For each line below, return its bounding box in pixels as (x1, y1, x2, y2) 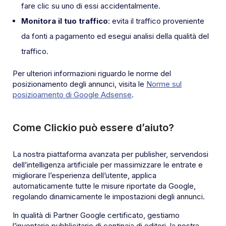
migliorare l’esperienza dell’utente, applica (13, 171, 156, 181)
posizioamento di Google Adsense (13, 90, 132, 100)
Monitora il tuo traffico (21, 16, 108, 26)
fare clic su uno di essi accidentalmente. (21, 1, 160, 11)
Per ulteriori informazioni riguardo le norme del (13, 69, 171, 79)
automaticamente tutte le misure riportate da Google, (13, 181, 196, 191)
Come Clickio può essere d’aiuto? (13, 122, 174, 134)
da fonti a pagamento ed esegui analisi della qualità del (21, 31, 209, 41)
